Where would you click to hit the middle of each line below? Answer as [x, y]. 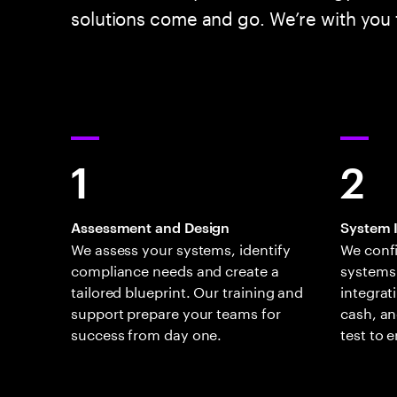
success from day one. [147, 333]
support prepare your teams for [176, 312]
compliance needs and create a [175, 269]
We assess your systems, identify [181, 248]
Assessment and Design [151, 227]
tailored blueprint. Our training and [187, 291]
